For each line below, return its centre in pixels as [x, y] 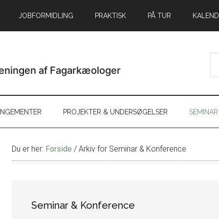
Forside [59, 149]
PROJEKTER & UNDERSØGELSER [115, 112]
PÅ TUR [159, 16]
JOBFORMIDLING [46, 16]
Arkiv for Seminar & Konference [131, 149]
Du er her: [29, 149]
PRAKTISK [110, 16]
